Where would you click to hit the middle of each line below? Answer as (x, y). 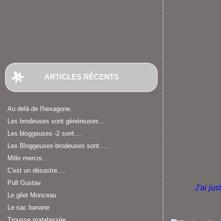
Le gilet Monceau (32, 195)
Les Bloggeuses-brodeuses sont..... (58, 146)
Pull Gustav (24, 183)
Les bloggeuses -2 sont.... (45, 133)
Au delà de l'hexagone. (40, 109)
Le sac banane (28, 207)
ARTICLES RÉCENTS (81, 77)
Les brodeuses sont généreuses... (56, 121)
